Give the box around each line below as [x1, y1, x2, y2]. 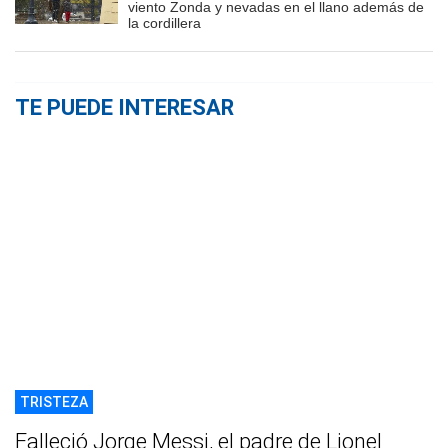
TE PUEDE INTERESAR [15, 95, 234, 121]
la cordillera [128, 15, 201, 32]
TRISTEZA [20, 394, 88, 411]
